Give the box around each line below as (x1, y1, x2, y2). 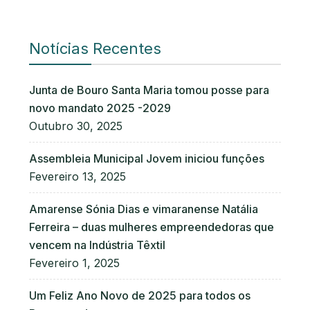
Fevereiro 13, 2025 (29, 170, 126, 183)
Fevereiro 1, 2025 (29, 256, 120, 270)
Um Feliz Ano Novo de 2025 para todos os (29, 289, 250, 302)
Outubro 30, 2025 (29, 119, 122, 133)
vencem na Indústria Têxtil (29, 238, 165, 252)
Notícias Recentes (29, 39, 161, 57)
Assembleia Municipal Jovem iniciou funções (29, 152, 264, 165)
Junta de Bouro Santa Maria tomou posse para (29, 83, 269, 97)
